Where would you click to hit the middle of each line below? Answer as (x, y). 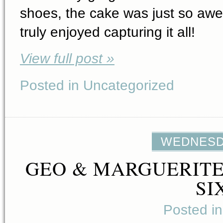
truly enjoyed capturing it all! (108, 32)
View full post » (67, 58)
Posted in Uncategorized (97, 85)
